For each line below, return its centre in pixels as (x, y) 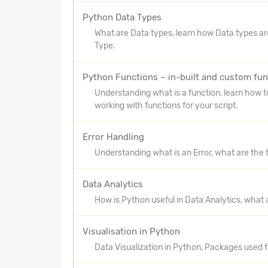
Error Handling (113, 137)
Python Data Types (122, 17)
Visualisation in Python (131, 231)
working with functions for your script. (166, 105)
